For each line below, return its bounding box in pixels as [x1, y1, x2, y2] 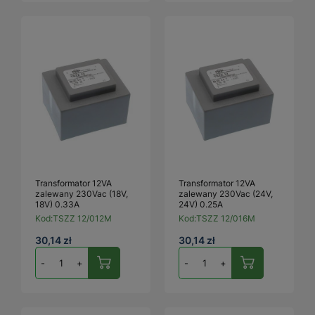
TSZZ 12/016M [196, 212, 255, 224]
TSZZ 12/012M [53, 212, 112, 224]
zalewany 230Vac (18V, [35, 188, 128, 199]
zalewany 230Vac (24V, [179, 188, 273, 199]
